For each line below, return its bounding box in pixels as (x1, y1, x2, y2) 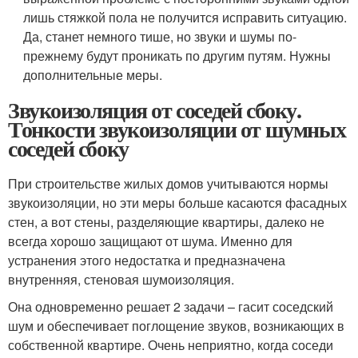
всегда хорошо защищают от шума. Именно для (8, 231, 292, 250)
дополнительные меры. (23, 65, 163, 84)
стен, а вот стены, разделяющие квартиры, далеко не (8, 212, 324, 231)
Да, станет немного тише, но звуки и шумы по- (23, 26, 297, 46)
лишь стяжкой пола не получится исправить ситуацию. (23, 7, 348, 26)
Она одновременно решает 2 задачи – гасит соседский (8, 296, 333, 316)
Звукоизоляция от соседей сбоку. (8, 93, 301, 126)
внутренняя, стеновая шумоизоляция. (8, 269, 234, 288)
